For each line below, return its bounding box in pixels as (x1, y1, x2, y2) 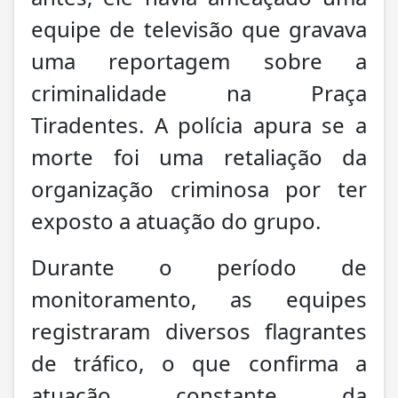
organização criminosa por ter (31, 173, 367, 203)
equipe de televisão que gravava (31, 13, 367, 44)
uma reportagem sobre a (31, 45, 367, 76)
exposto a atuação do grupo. (31, 205, 321, 235)
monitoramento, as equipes (31, 283, 367, 314)
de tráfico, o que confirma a (31, 347, 367, 378)
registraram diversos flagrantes (31, 315, 367, 346)
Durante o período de (31, 251, 367, 282)
